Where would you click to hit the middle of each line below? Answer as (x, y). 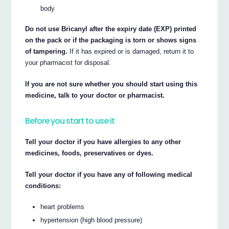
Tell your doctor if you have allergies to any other (103, 142)
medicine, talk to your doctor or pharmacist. (95, 96)
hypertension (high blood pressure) (91, 220)
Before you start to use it (70, 121)
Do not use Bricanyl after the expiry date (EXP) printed (111, 29)
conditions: (43, 186)
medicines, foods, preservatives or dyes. (89, 153)
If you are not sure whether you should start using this (111, 84)
